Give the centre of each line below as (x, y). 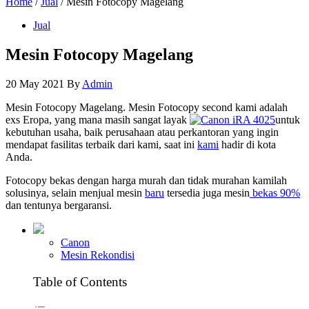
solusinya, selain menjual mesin (75, 192)
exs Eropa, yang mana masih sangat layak (98, 119)
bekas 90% (275, 192)
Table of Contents (80, 282)
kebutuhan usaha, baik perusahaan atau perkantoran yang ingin (142, 132)
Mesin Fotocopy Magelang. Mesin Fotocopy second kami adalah (147, 107)
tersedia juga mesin (207, 192)
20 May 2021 (35, 83)
